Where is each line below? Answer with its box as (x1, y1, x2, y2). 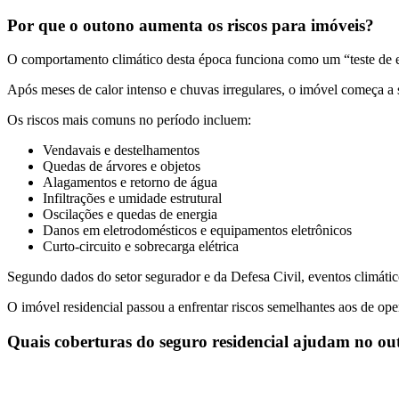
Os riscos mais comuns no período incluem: (7, 112, 251, 128)
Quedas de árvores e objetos (43, 159, 200, 175)
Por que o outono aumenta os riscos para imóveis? (7, 15, 374, 35)
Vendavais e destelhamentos (43, 142, 199, 159)
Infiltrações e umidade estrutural (43, 191, 222, 207)
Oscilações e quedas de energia (43, 207, 217, 223)
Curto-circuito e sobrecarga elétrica (43, 239, 239, 255)
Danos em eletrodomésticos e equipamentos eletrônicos (43, 223, 352, 239)
